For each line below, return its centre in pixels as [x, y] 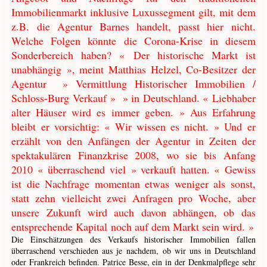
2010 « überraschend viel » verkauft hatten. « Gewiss [133, 170]
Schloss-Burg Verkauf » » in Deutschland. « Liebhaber [133, 98]
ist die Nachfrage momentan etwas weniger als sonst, [133, 184]
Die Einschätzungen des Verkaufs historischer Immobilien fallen [133, 240]
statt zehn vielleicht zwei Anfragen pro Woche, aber [133, 198]
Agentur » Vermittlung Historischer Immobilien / [133, 84]
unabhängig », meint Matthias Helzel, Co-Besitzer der [133, 69]
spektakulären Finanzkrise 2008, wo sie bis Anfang [133, 155]
